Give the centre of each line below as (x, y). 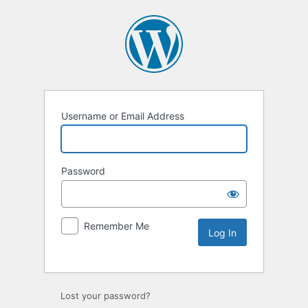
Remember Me (117, 226)
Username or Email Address (123, 116)
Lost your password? (106, 296)
